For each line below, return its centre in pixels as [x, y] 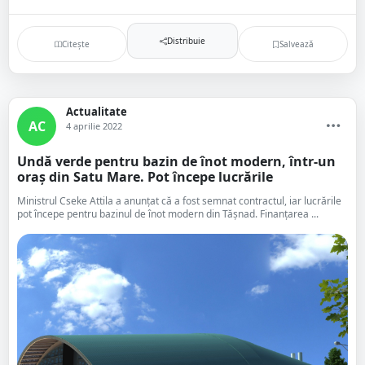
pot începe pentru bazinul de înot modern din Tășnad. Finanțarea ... [168, 214]
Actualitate [97, 112]
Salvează [296, 44]
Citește [76, 44]
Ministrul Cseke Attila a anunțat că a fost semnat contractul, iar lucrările [179, 201]
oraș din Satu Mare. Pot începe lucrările [145, 177]
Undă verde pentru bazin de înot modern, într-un [176, 161]
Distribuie [186, 40]
